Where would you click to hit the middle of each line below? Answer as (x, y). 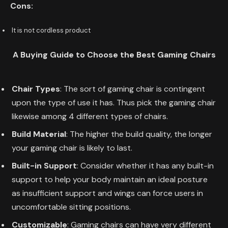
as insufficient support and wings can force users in (107, 193)
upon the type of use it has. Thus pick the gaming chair (114, 103)
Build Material (39, 134)
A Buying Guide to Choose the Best (85, 55)
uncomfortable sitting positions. (71, 207)
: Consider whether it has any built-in (145, 166)
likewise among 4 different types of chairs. (90, 117)
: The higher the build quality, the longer (139, 134)
